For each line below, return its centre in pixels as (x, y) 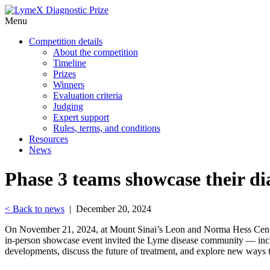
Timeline (70, 63)
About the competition (96, 52)
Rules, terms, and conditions (107, 128)
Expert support (81, 117)
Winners (69, 85)
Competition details (66, 41)
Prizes (64, 74)
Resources (49, 139)
